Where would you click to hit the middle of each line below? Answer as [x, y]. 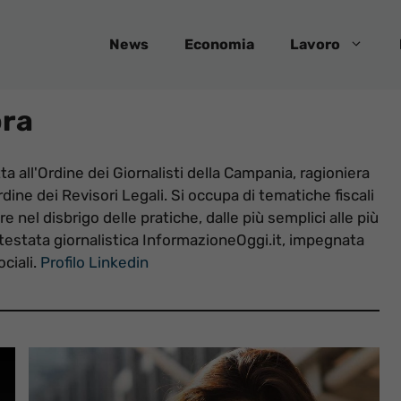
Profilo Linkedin [94, 262]
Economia [219, 44]
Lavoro [315, 44]
